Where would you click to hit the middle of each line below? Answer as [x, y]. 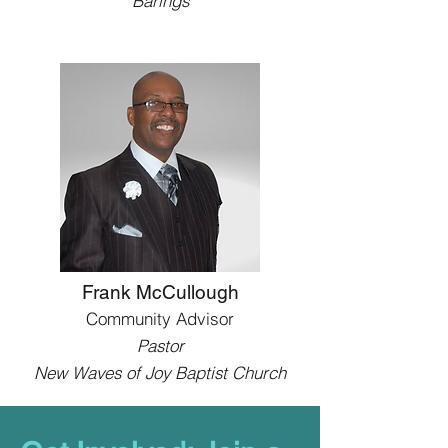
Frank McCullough [160, 292]
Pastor [160, 345]
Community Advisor [160, 318]
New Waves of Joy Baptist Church [160, 372]
